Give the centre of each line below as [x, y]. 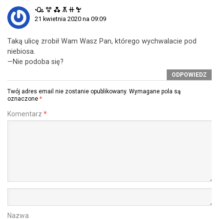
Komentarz [25, 114]
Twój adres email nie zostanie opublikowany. [67, 91]
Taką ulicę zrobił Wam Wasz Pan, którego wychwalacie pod [102, 41]
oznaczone [23, 99]
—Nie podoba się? [35, 62]
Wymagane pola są [155, 91]
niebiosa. [21, 52]
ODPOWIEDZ [189, 75]
